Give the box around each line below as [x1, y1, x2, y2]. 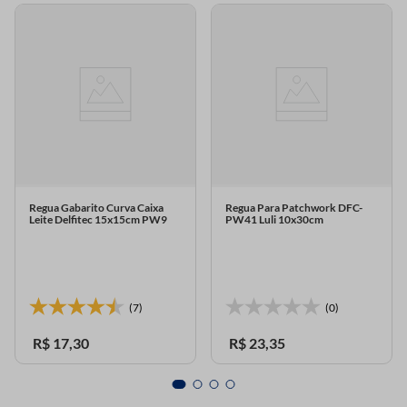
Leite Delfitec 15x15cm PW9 [29, 213, 167, 227]
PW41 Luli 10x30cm [225, 213, 323, 227]
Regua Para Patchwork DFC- [225, 201, 362, 215]
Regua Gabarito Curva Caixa [29, 201, 164, 215]
